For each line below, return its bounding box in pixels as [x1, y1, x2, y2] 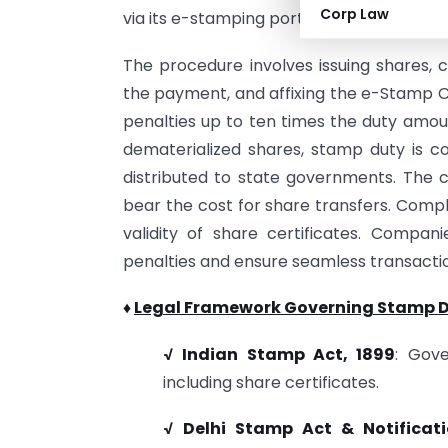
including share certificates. [163, 370, 379, 394]
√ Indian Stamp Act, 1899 [163, 342, 396, 366]
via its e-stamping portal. [123, 7, 321, 31]
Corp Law [320, 4, 389, 24]
